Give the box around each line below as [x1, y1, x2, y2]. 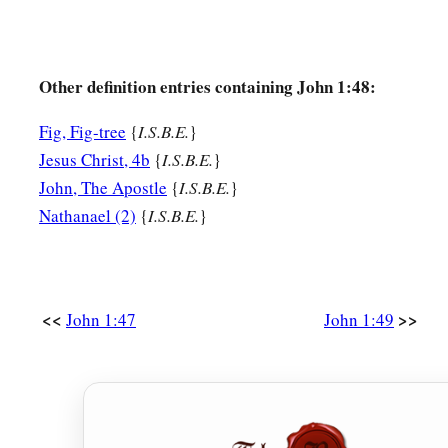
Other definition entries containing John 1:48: [39, 74, 376, 100]
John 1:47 [66, 308, 136, 332]
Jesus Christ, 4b [39, 148, 150, 172]
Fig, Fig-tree [39, 120, 126, 144]
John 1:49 [324, 308, 394, 332]
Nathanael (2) [39, 204, 136, 228]
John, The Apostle [39, 176, 167, 200]
